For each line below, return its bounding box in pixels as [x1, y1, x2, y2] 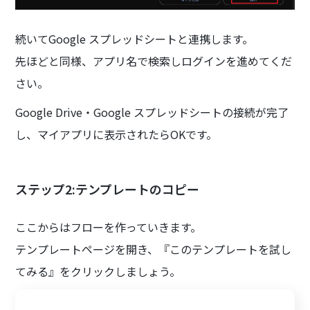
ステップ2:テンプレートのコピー [15, 179, 200, 198]
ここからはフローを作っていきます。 [15, 218, 202, 235]
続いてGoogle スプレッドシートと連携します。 [15, 30, 254, 47]
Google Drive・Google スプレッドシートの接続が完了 [15, 103, 289, 120]
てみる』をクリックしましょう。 [15, 262, 181, 280]
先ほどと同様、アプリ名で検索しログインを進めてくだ [15, 52, 293, 69]
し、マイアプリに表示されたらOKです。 [15, 125, 218, 143]
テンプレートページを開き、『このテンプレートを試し [15, 240, 292, 257]
